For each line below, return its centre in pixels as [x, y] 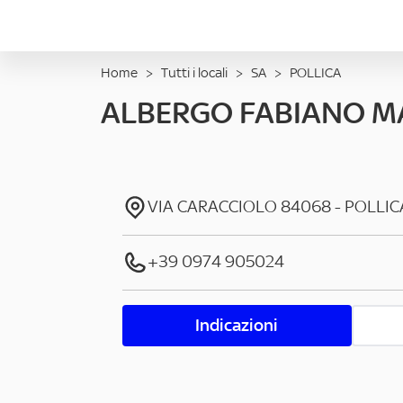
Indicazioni [237, 325]
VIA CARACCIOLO [212, 206]
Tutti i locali [194, 72]
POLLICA [315, 72]
